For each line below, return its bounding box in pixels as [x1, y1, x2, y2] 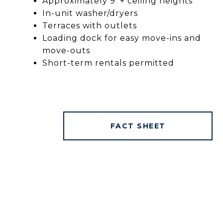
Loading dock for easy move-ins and [42, 33, 201, 43]
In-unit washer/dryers [42, 8, 138, 18]
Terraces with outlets [42, 20, 137, 30]
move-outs [42, 45, 90, 55]
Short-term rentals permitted [42, 58, 174, 68]
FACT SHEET [110, 121, 166, 130]
